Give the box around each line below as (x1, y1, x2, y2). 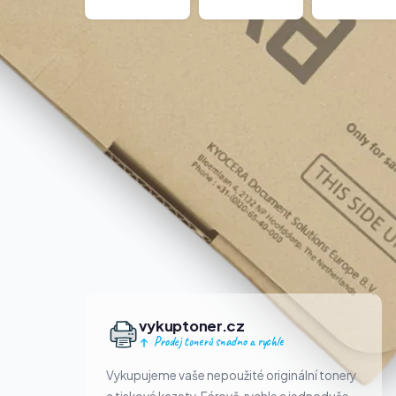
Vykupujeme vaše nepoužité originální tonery (106, 367, 356, 383)
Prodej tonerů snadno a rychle (150, 333, 284, 350)
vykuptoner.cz (138, 316, 245, 336)
